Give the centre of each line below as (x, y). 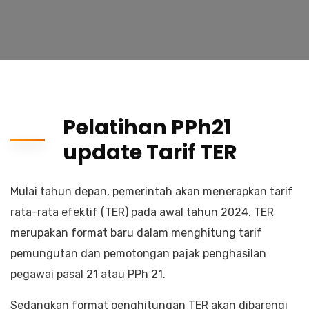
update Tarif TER (150, 152)
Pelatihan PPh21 (147, 128)
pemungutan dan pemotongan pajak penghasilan (138, 253)
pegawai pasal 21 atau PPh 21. (88, 274)
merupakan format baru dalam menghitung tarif (136, 233)
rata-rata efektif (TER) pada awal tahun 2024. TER (142, 212)
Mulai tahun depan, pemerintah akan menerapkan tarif (152, 191)
